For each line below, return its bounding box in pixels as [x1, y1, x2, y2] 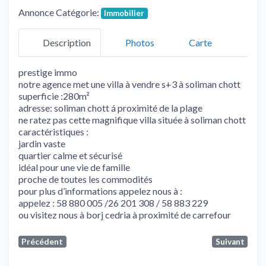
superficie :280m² [18, 90, 90, 102]
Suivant [215, 236, 245, 246]
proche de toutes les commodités [18, 173, 153, 185]
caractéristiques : [18, 125, 88, 137]
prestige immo [18, 66, 77, 78]
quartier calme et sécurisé [18, 149, 122, 161]
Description [43, 37, 91, 49]
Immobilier [104, 8, 145, 18]
